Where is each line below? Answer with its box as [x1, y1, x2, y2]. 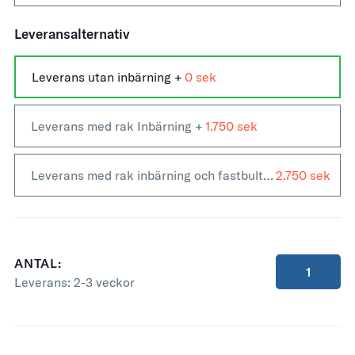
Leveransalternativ [14, 25, 130, 42]
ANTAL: [14, 255, 62, 271]
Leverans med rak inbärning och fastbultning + [263, 167, 273, 183]
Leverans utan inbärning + [32, 69, 182, 85]
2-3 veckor [74, 274, 135, 290]
